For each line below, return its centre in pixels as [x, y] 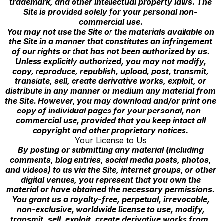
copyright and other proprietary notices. [110, 130]
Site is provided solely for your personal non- [110, 12]
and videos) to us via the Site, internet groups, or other [110, 170]
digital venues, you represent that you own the [110, 180]
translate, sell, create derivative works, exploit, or [110, 81]
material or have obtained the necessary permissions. [110, 189]
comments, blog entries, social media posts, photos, [110, 160]
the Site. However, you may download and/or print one [110, 101]
